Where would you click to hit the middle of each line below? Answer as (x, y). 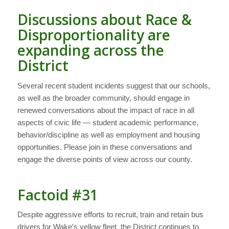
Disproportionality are (94, 35)
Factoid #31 (58, 194)
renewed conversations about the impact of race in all (106, 110)
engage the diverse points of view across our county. (105, 159)
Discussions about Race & (104, 19)
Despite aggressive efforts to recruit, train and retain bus (110, 215)
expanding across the (90, 50)
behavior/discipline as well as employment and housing (108, 134)
